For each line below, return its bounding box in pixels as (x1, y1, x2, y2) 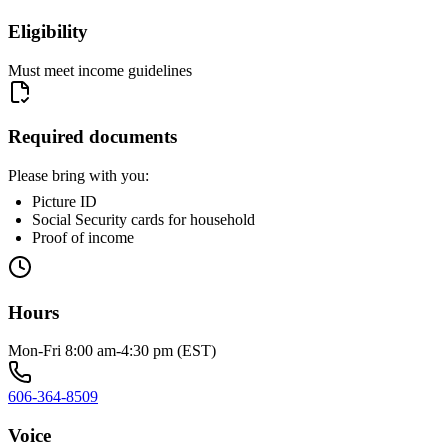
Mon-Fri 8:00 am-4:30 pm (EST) (8, 342, 216, 360)
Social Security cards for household (32, 211, 255, 228)
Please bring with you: (8, 167, 149, 184)
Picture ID (32, 193, 97, 210)
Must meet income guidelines (8, 61, 192, 79)
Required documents (8, 126, 177, 148)
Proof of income (32, 229, 134, 246)
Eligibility (8, 20, 88, 42)
